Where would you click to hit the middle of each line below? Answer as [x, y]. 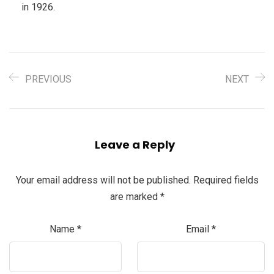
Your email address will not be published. [103, 180]
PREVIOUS [48, 79]
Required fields [226, 180]
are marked [135, 196]
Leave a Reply [135, 144]
